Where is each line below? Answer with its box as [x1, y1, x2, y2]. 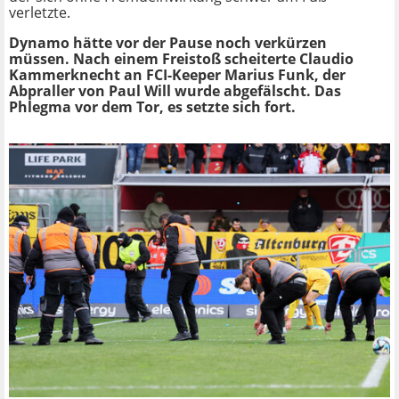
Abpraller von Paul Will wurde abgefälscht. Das [9, 80, 341, 101]
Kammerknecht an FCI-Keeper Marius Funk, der [9, 64, 346, 85]
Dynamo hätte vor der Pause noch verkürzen [9, 32, 327, 53]
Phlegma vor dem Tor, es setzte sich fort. [9, 96, 296, 117]
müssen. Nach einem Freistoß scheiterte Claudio [9, 48, 354, 69]
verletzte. [9, 2, 70, 22]
